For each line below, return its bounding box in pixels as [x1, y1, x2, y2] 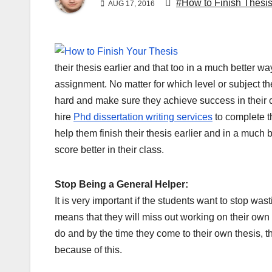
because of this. [55, 245, 122, 256]
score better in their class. [55, 144, 164, 155]
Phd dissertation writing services [73, 112, 212, 123]
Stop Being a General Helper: [55, 179, 188, 190]
